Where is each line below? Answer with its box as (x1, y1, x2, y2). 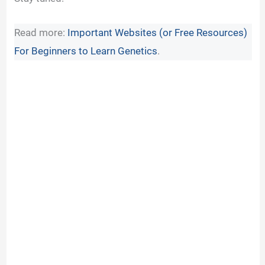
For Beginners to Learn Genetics (14, 44, 158, 57)
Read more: (14, 26, 68, 38)
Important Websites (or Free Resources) (67, 26, 248, 38)
